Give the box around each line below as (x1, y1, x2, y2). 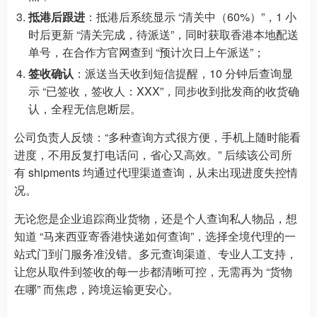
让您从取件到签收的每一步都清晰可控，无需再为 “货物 (14, 263, 292, 279)
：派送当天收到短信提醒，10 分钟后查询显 (74, 64, 293, 81)
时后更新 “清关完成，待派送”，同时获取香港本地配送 (28, 25, 299, 42)
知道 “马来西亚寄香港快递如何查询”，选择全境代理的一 (14, 227, 296, 244)
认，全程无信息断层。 (28, 100, 142, 117)
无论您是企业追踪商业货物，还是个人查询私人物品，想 (14, 209, 297, 226)
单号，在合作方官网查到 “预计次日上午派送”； (28, 43, 265, 60)
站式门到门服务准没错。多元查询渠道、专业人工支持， (14, 245, 297, 262)
